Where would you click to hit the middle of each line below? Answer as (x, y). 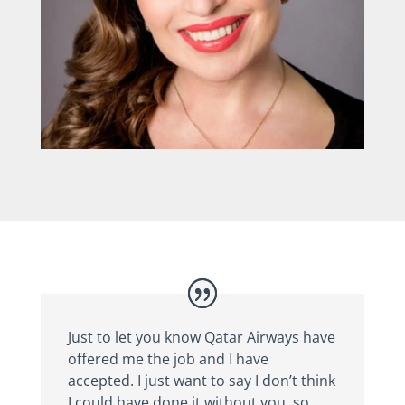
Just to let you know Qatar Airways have (201, 338)
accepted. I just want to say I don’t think (201, 381)
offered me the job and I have (168, 359)
